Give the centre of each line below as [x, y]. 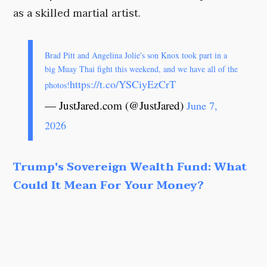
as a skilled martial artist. [77, 14]
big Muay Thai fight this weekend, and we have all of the [142, 69]
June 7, [202, 106]
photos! [58, 85]
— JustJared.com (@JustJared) [116, 105]
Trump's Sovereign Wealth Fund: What [131, 167]
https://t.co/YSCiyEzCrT [123, 84]
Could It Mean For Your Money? [109, 186]
